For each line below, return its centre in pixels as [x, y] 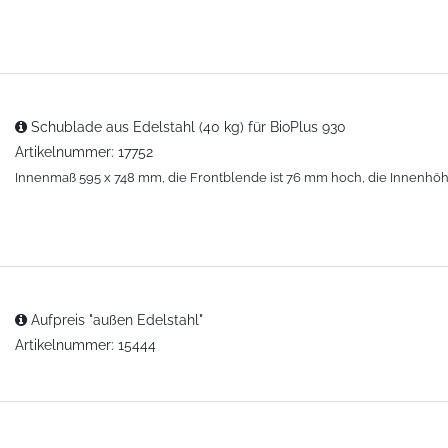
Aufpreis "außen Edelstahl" [115, 319]
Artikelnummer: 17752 [84, 151]
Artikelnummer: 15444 [86, 344]
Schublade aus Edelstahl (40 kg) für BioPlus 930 [187, 126]
